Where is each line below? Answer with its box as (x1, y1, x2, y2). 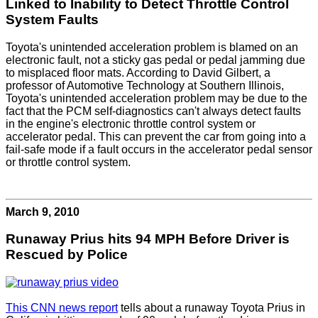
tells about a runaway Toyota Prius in (118, 301, 305, 314)
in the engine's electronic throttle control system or (6, 117, 256, 130)
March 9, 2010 (6, 205, 79, 218)
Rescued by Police (6, 247, 128, 263)
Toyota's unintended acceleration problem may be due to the (6, 92, 307, 104)
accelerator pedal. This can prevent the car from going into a (6, 130, 306, 143)
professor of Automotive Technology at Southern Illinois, (6, 79, 284, 92)
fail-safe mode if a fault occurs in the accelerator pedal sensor (6, 143, 312, 155)
